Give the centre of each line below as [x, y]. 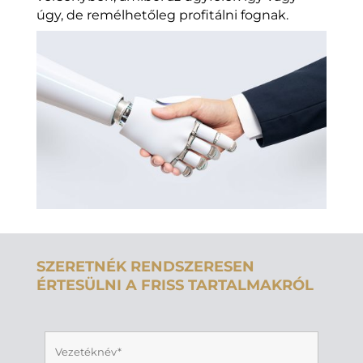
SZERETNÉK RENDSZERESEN [145, 267]
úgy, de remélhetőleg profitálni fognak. [162, 15]
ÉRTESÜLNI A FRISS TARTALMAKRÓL [175, 286]
